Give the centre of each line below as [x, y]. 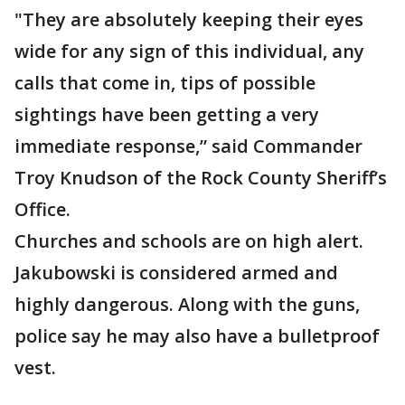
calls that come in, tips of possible [165, 83]
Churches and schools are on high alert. [189, 241]
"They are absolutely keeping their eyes [189, 20]
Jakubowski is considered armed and [176, 273]
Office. [42, 210]
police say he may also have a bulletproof [197, 336]
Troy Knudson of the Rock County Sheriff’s [201, 178]
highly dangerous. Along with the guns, [187, 305]
